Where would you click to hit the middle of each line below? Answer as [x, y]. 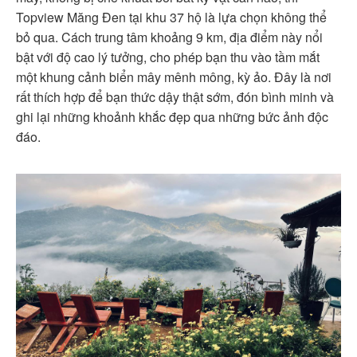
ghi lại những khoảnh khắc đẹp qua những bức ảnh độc [172, 117]
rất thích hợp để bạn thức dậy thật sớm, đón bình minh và [175, 97]
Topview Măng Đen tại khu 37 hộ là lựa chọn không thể [171, 18]
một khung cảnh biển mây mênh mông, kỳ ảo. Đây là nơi [174, 77]
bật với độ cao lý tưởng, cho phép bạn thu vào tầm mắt [168, 57]
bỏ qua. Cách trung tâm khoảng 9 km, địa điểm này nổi [169, 37]
